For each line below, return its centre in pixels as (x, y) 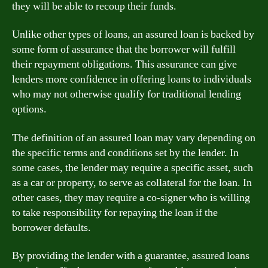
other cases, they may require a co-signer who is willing (131, 197)
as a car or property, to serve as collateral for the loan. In (132, 182)
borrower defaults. (51, 227)
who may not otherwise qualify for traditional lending (127, 94)
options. (29, 109)
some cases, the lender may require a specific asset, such (133, 167)
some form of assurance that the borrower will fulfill (124, 49)
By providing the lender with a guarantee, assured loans (131, 256)
